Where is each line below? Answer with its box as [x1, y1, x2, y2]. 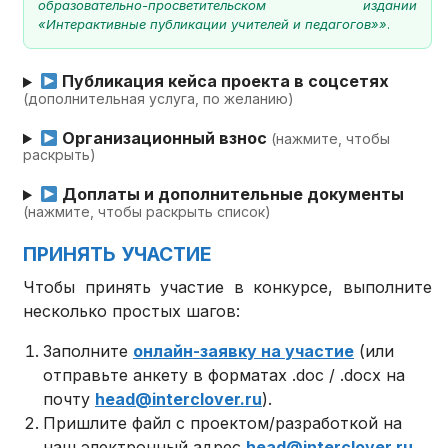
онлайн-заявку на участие [133, 340, 355, 361]
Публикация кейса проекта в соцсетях [58, 71, 390, 92]
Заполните [43, 340, 134, 361]
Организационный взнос [58, 128, 272, 149]
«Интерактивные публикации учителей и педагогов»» [38, 16, 388, 33]
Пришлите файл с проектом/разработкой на [43, 412, 403, 433]
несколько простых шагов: [23, 300, 241, 321]
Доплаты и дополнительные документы [58, 184, 405, 205]
